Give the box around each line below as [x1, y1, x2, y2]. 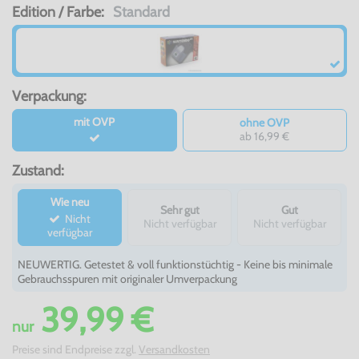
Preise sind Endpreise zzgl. [12, 341, 139, 357]
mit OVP [74, 114, 115, 129]
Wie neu [50, 195, 89, 210]
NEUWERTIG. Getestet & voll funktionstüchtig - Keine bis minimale [18, 256, 333, 272]
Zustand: [12, 162, 64, 179]
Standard [113, 2, 170, 20]
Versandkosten [139, 341, 210, 357]
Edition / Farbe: [12, 2, 107, 20]
